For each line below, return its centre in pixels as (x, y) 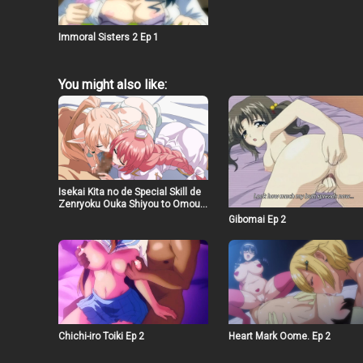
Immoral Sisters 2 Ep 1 (109, 37)
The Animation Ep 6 (102, 216)
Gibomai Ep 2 (257, 220)
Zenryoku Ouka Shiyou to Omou (129, 204)
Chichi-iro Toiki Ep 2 (101, 336)
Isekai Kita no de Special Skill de (130, 192)
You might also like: (113, 84)
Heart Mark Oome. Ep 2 (279, 336)
